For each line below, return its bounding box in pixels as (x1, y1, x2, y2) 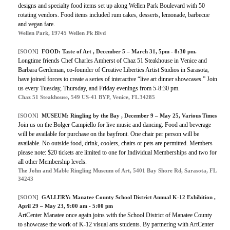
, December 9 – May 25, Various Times (121, 112, 217, 119)
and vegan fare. (18, 20, 55, 28)
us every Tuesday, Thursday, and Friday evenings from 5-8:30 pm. (18, 84, 180, 92)
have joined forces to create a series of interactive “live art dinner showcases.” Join (18, 75, 217, 83)
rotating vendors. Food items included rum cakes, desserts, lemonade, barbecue (18, 11, 209, 18)
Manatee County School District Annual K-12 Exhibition (72, 194, 214, 200)
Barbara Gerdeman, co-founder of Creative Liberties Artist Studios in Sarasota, (18, 66, 209, 73)
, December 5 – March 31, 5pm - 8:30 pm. (93, 48, 197, 54)
